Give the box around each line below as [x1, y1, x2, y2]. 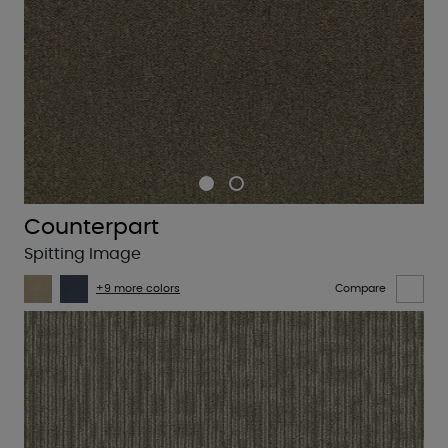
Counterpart [24, 215, 159, 238]
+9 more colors [96, 283, 180, 295]
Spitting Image [24, 245, 141, 262]
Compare [335, 283, 386, 295]
